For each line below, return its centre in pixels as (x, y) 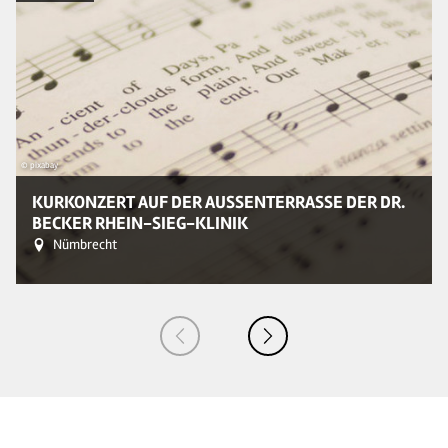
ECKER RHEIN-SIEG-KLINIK (140, 223)
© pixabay (39, 165)
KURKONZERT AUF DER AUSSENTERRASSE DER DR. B (218, 202)
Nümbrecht (85, 245)
